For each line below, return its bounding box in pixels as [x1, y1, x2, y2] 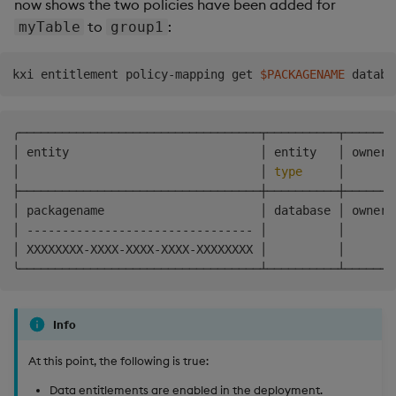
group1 [110, 19, 164, 36]
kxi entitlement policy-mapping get [12, 67, 260, 82]
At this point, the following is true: [28, 353, 209, 368]
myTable [18, 19, 80, 36]
